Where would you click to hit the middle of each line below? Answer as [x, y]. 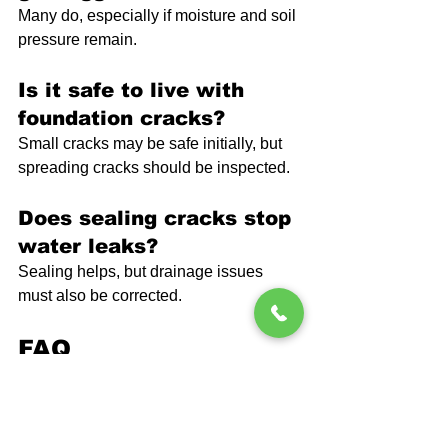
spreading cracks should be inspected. [154, 168]
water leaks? [88, 246]
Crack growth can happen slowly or [144, 436]
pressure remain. [77, 40]
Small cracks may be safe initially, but [152, 144]
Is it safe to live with [134, 90]
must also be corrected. [100, 296]
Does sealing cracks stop [158, 218]
